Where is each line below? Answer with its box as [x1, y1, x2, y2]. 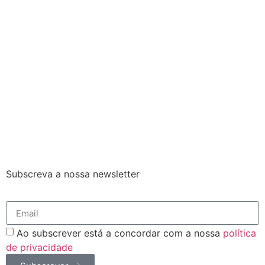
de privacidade [6, 241, 73, 253]
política [223, 227, 256, 239]
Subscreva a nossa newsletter [6, 167, 140, 180]
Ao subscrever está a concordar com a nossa [17, 227, 223, 239]
